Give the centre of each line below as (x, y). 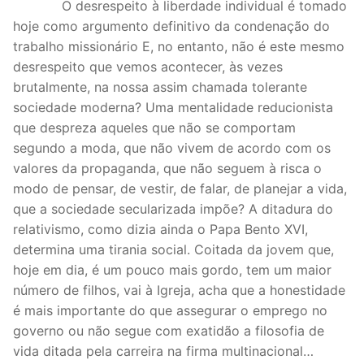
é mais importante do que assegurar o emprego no (170, 310)
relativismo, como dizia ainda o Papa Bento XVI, (160, 229)
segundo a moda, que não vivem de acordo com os (172, 147)
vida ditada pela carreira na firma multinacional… (175, 351)
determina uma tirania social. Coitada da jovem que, (173, 249)
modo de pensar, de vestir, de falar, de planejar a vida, (180, 188)
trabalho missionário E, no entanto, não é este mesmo (179, 46)
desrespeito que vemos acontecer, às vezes (148, 66)
